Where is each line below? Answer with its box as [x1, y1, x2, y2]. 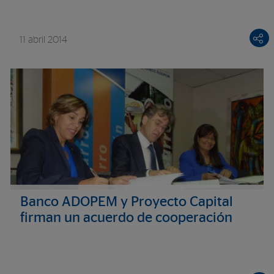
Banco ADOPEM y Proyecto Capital [20, 195, 233, 210]
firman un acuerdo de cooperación [20, 211, 233, 226]
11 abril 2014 [20, 35, 68, 45]
